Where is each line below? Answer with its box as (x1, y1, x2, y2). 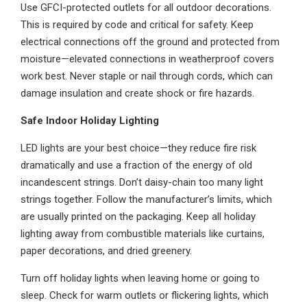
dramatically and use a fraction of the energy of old (21, 159, 252, 171)
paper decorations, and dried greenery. (21, 245, 192, 257)
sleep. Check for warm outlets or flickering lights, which (21, 289, 269, 302)
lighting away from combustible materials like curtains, (21, 228, 265, 240)
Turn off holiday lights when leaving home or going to (21, 272, 260, 284)
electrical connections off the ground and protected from (21, 36, 280, 48)
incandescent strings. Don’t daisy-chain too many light (21, 176, 263, 188)
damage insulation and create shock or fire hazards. (21, 87, 254, 99)
